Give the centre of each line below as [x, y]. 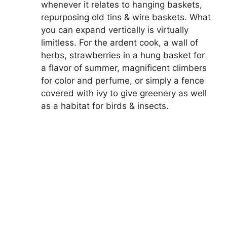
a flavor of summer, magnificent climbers [124, 68]
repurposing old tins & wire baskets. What [126, 17]
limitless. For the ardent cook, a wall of [120, 42]
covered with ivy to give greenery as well [124, 93]
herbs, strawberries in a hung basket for [123, 55]
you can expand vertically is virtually [115, 30]
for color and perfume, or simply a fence [123, 80]
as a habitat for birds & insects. [105, 106]
